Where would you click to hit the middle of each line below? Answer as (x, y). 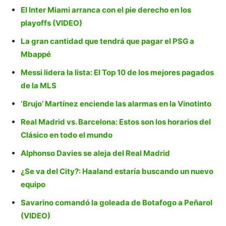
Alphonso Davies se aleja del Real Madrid (95, 153)
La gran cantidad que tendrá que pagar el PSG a (107, 41)
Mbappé (36, 54)
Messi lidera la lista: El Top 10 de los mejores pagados (117, 73)
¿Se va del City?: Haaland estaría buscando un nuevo (117, 172)
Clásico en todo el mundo (67, 135)
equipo (33, 185)
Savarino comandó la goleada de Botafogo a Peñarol (117, 203)
